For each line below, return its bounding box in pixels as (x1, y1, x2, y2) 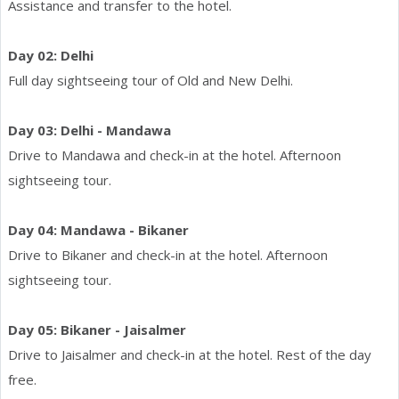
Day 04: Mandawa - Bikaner (8, 220, 189, 239)
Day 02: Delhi (8, 45, 94, 64)
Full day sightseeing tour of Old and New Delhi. (8, 70, 293, 89)
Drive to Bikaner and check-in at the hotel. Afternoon (8, 245, 328, 264)
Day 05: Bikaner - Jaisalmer (8, 320, 186, 338)
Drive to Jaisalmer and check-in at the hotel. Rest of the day (8, 345, 371, 363)
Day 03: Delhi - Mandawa (8, 120, 171, 139)
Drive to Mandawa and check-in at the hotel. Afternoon (8, 145, 341, 164)
